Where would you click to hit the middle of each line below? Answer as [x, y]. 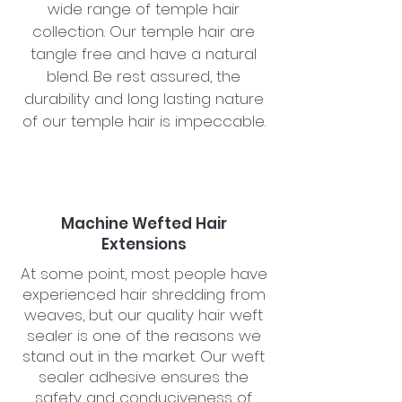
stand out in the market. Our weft [144, 356]
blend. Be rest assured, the [144, 76]
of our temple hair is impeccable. [144, 121]
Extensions [144, 244]
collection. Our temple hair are [144, 31]
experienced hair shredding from [144, 294]
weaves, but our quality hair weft [144, 315]
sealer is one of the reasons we [144, 335]
